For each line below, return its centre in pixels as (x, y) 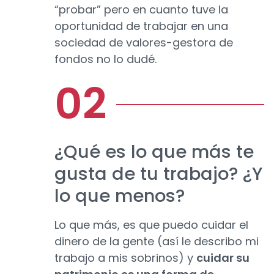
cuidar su (223, 258)
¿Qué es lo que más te (154, 152)
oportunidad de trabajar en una (141, 26)
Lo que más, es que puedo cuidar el (151, 225)
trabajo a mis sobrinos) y (125, 258)
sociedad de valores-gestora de (144, 43)
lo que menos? (120, 196)
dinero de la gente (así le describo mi (157, 242)
